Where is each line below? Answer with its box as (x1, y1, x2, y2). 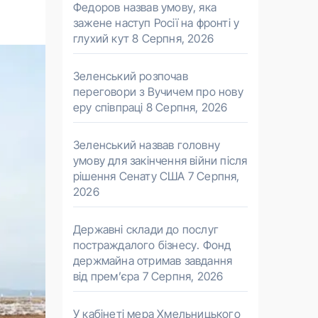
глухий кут (73, 31, 129, 45)
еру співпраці (73, 100, 143, 114)
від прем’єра (73, 269, 140, 283)
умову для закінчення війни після (73, 153, 248, 168)
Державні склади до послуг (73, 222, 219, 236)
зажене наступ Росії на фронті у (73, 16, 240, 30)
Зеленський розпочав (73, 69, 188, 83)
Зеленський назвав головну (73, 138, 220, 152)
